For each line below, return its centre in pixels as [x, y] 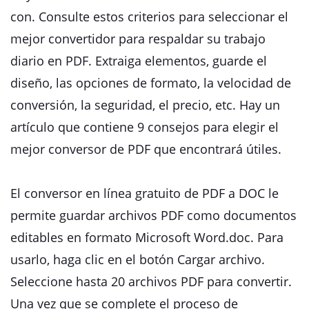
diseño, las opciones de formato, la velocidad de [151, 83]
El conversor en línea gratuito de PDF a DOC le [144, 193]
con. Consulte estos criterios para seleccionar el [149, 17]
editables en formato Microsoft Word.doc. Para [147, 237]
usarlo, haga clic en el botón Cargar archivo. [138, 259]
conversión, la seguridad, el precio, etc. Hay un [145, 105]
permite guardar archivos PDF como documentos [153, 215]
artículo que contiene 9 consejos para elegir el [144, 127]
